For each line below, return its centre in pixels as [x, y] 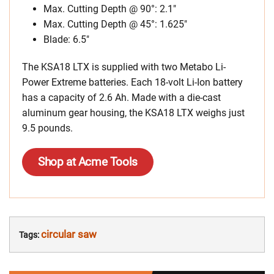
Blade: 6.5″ [66, 39]
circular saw [69, 234]
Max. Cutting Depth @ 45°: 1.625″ [115, 24]
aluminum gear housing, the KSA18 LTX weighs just [133, 113]
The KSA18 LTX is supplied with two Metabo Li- [124, 67]
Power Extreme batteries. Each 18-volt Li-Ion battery [132, 82]
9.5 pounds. [47, 128]
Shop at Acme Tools [88, 161]
